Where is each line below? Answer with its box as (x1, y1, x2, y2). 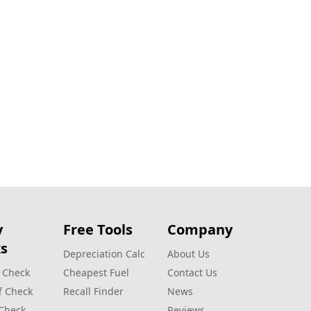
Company (167, 220, 233, 239)
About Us (167, 247, 210, 260)
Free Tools (63, 220, 133, 239)
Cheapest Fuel (63, 266, 129, 279)
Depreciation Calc (63, 247, 145, 260)
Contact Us (167, 266, 217, 279)
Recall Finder (63, 285, 124, 298)
